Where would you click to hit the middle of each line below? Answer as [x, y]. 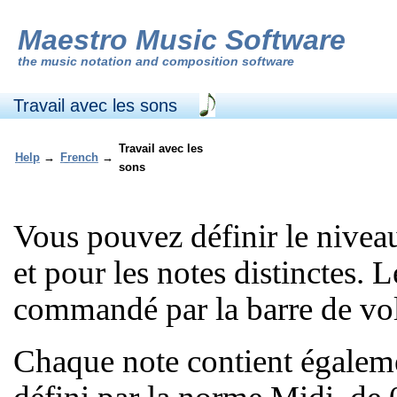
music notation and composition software [167, 61]
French [79, 158]
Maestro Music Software [182, 40]
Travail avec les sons [95, 105]
